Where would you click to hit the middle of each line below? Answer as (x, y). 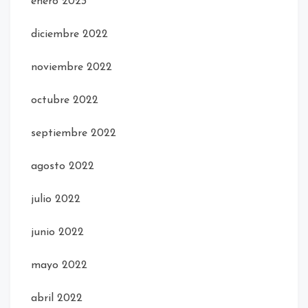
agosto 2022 (63, 166)
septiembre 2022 (74, 133)
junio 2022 (57, 232)
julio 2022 (56, 199)
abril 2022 (57, 298)
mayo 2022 (59, 265)
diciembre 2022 (69, 34)
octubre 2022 (65, 100)
